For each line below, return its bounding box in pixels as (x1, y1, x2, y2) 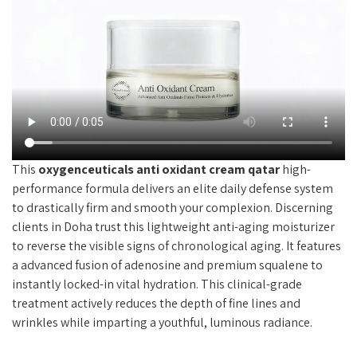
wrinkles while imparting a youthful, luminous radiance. (12, 314, 312, 331)
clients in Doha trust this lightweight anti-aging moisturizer (12, 218, 335, 236)
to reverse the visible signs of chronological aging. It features (12, 237, 341, 255)
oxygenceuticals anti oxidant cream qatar (38, 161, 280, 178)
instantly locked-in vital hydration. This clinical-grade (12, 276, 302, 293)
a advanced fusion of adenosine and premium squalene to (12, 257, 323, 274)
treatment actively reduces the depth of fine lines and (12, 295, 300, 312)
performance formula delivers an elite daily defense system (12, 180, 333, 198)
